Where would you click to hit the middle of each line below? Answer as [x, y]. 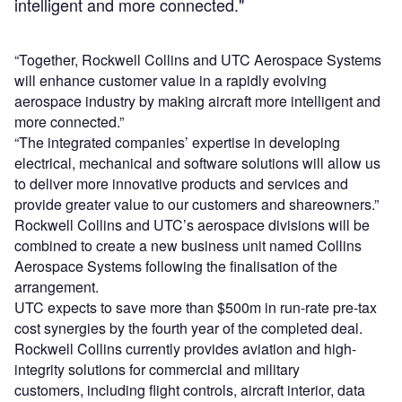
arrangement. [57, 287]
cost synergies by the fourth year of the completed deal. [188, 328]
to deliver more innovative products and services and [181, 184]
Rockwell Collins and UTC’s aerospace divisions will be [192, 225]
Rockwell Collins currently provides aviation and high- [185, 349]
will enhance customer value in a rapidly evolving [170, 81]
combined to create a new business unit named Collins [188, 246]
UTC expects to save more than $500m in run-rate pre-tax [196, 308]
